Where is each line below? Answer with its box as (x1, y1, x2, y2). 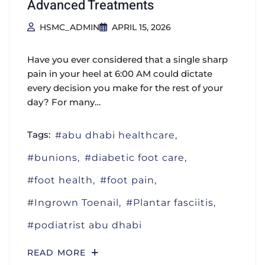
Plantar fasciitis (133, 196, 214, 208)
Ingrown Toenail (34, 196, 119, 208)
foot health (34, 174, 93, 186)
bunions (34, 151, 78, 163)
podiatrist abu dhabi (34, 219, 143, 231)
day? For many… (27, 96, 101, 108)
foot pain (107, 174, 155, 186)
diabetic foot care (92, 151, 185, 163)
